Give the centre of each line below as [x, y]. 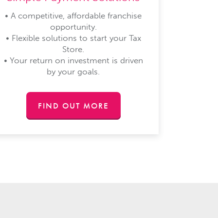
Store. [73, 49]
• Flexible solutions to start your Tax [73, 38]
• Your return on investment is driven [73, 60]
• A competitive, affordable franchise [73, 15]
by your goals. [73, 71]
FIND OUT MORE [73, 105]
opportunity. [73, 27]
